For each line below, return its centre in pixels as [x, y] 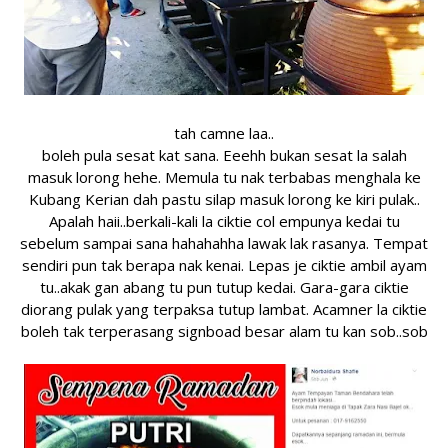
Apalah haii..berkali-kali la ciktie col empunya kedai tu [224, 221]
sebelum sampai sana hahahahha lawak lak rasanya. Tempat [224, 243]
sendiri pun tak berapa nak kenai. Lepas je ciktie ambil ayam [224, 265]
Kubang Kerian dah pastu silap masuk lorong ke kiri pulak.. [224, 199]
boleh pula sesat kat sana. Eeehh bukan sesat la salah [224, 155]
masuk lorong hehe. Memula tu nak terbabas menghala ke [224, 177]
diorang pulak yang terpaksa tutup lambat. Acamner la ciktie [224, 309]
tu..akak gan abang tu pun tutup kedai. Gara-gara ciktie [224, 287]
